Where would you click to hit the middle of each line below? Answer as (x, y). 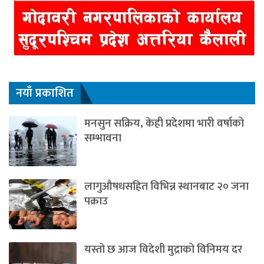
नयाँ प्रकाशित (45, 93)
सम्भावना (103, 138)
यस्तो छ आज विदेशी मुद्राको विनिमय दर (163, 250)
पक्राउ (96, 202)
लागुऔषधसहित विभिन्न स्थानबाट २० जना (166, 187)
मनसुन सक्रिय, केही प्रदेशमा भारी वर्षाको (164, 123)
